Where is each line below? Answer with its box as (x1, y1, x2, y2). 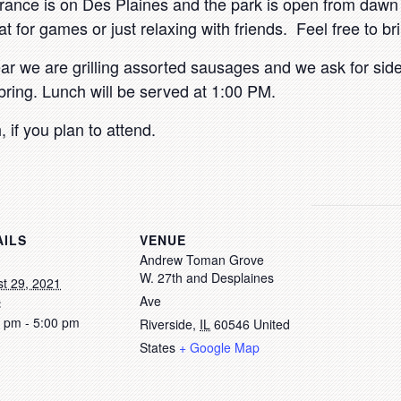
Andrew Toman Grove (140, 251, 264, 269)
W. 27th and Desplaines (140, 269, 274, 286)
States (140, 338, 175, 356)
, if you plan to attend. (2, 117, 156, 141)
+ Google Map (179, 338, 260, 356)
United (253, 315, 290, 333)
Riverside (140, 315, 192, 333)
